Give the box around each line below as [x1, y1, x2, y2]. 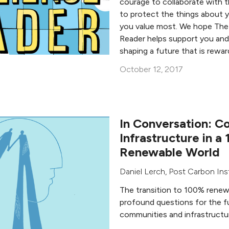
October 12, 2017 [120, 64, 182, 74]
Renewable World [120, 144, 220, 159]
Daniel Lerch [120, 166, 165, 176]
